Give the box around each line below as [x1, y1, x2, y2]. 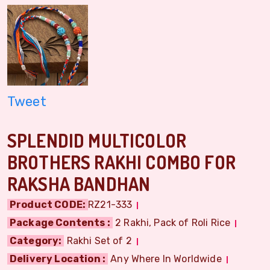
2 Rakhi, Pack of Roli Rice [112, 216, 231, 228]
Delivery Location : [10, 253, 106, 265]
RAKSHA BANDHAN [7, 172, 151, 195]
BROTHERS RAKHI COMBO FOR [7, 150, 236, 174]
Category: [10, 234, 62, 246]
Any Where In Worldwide [108, 253, 222, 265]
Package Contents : [10, 216, 110, 228]
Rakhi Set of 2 [64, 234, 132, 246]
